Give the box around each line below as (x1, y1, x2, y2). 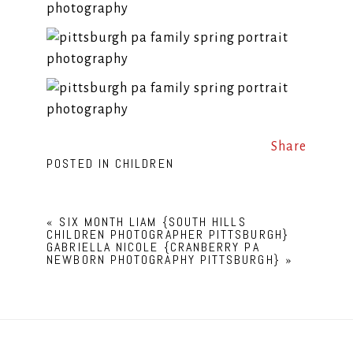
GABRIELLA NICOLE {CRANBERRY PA (46, 239, 260, 256)
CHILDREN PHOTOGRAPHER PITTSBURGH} (46, 226, 289, 243)
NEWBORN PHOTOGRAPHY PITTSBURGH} (46, 251, 281, 269)
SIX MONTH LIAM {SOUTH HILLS (59, 214, 247, 231)
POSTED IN (46, 155, 116, 173)
